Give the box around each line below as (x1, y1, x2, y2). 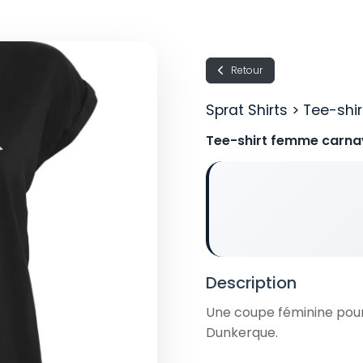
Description (206, 271, 297, 295)
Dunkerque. (206, 323, 281, 343)
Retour (231, 63, 263, 78)
